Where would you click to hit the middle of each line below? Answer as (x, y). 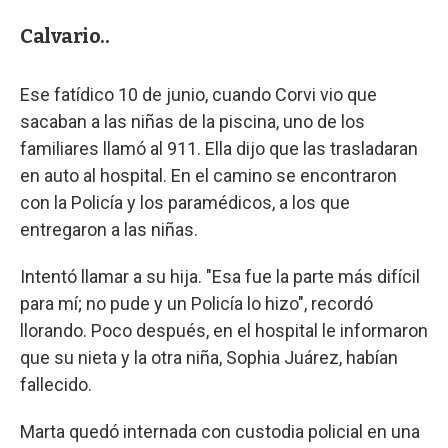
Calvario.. (64, 35)
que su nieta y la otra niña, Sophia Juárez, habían (209, 357)
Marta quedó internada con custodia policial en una (220, 431)
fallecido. (56, 384)
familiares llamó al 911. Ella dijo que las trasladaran (219, 148)
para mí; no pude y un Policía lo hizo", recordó (196, 303)
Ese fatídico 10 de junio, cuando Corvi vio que (198, 94)
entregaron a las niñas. (109, 229)
